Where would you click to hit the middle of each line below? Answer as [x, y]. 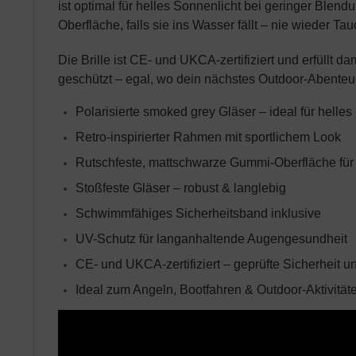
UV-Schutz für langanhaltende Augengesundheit [211, 239]
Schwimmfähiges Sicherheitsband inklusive [198, 213]
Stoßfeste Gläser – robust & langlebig [181, 188]
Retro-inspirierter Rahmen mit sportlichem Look [208, 137]
